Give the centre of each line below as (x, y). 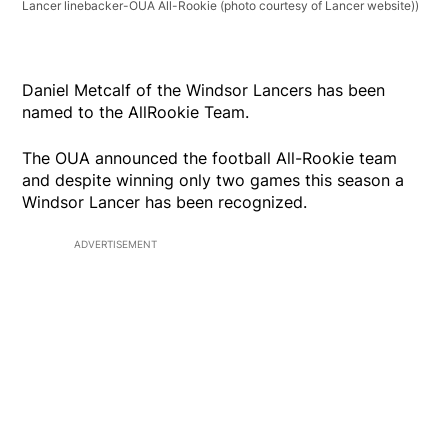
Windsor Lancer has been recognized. (165, 201)
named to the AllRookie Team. (136, 111)
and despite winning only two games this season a (213, 179)
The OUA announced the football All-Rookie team (210, 157)
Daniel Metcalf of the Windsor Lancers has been (204, 89)
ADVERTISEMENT (115, 243)
